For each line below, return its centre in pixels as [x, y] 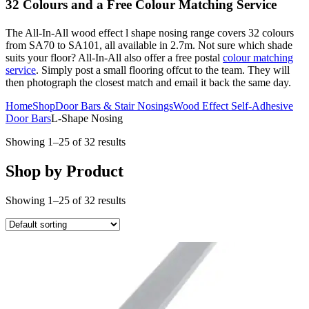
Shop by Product [64, 171]
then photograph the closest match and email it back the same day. [148, 83]
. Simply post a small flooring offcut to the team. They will [163, 70]
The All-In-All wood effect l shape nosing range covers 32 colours [150, 33]
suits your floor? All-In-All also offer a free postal [114, 58]
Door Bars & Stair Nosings [114, 106]
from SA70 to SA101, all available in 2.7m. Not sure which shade [149, 46]
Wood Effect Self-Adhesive [233, 106]
